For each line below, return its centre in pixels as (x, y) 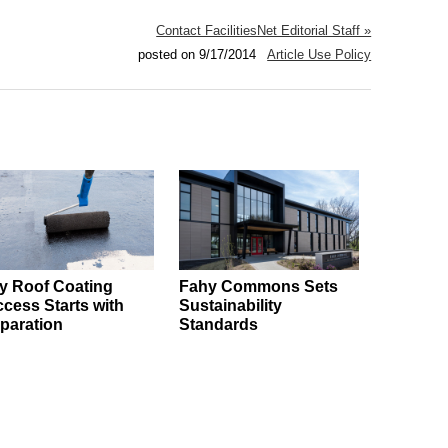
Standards (218, 325)
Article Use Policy (319, 55)
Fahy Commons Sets (258, 287)
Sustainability (230, 306)
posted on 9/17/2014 (199, 55)
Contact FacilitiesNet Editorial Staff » (264, 31)
